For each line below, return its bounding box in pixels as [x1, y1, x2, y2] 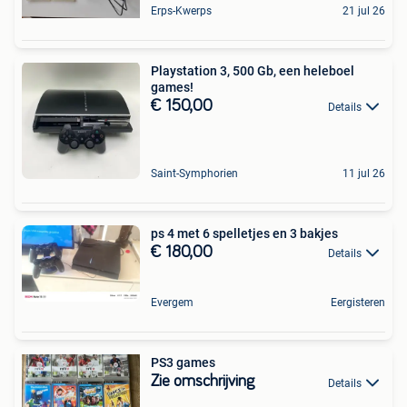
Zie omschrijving [151, 373, 254, 391]
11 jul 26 [342, 167, 385, 180]
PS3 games [151, 355, 215, 371]
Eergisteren [331, 296, 385, 310]
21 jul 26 [342, 5, 385, 17]
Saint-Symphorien [151, 167, 238, 180]
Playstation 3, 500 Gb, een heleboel [151, 64, 354, 78]
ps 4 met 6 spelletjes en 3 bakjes [151, 226, 338, 241]
